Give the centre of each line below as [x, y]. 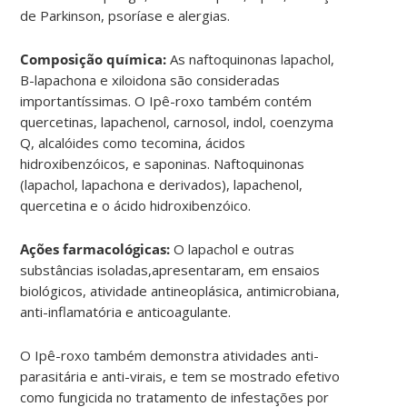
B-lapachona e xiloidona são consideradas [150, 79]
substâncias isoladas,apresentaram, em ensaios [170, 269]
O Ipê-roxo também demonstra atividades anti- [170, 355]
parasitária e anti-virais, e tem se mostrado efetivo [180, 376]
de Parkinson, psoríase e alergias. [125, 15]
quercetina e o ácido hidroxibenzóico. [136, 205]
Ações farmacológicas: [95, 248]
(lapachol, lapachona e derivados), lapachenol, [162, 184]
